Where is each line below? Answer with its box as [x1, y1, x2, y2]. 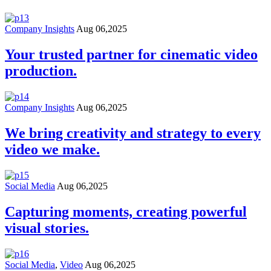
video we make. [5, 142, 100, 158]
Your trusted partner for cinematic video [5, 47, 258, 63]
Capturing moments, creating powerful [5, 203, 247, 220]
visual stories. [5, 220, 89, 236]
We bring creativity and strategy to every [5, 125, 261, 142]
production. [5, 63, 77, 79]
